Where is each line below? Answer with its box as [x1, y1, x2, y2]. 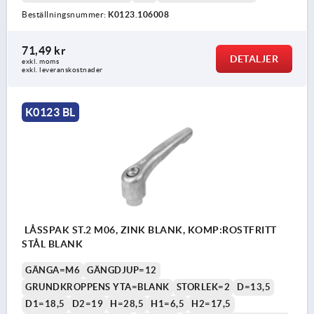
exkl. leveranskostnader [22, 66, 103, 74]
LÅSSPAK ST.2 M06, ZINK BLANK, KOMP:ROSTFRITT [22, 224, 277, 235]
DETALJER [230, 53, 278, 65]
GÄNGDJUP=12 [87, 264, 157, 275]
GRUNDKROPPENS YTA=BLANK [25, 281, 170, 292]
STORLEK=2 [176, 281, 230, 292]
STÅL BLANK [22, 238, 83, 250]
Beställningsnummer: [22, 10, 108, 20]
